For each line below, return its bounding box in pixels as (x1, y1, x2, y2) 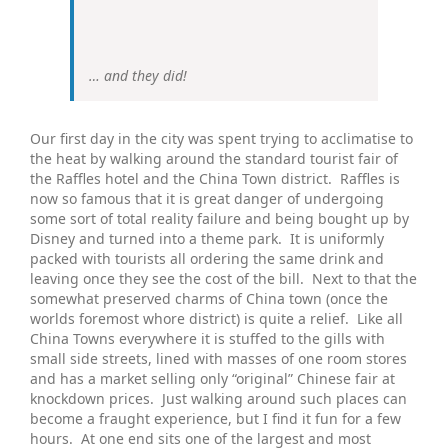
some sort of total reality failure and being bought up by (30, 208, 409, 228)
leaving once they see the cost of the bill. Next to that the (30, 268, 417, 288)
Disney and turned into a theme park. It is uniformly (30, 228, 384, 248)
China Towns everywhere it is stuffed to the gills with (30, 328, 385, 348)
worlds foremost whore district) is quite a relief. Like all (30, 308, 403, 328)
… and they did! (89, 65, 187, 85)
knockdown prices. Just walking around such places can (30, 388, 407, 408)
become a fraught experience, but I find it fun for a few (30, 408, 401, 428)
